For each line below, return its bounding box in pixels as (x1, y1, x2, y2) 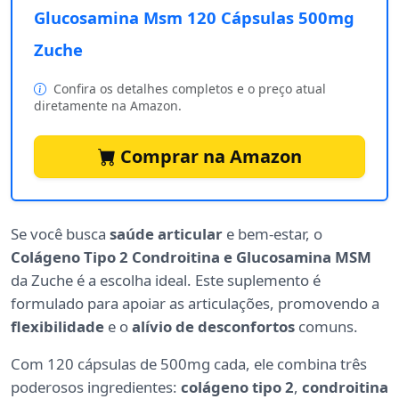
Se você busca (11, 224, 110, 245)
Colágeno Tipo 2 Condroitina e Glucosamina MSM (11, 247, 371, 268)
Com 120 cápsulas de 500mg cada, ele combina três (11, 354, 367, 375)
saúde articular (110, 224, 223, 245)
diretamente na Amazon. (34, 97, 182, 115)
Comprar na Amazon (115, 144, 302, 169)
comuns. (295, 316, 358, 338)
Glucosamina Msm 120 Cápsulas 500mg (34, 6, 354, 29)
